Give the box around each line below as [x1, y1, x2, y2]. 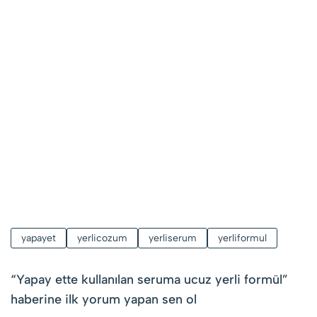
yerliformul [218, 231, 267, 244]
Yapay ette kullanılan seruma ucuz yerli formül [16, 271, 282, 287]
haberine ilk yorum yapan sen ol [11, 291, 197, 307]
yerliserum [149, 231, 197, 244]
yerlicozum [77, 231, 127, 244]
